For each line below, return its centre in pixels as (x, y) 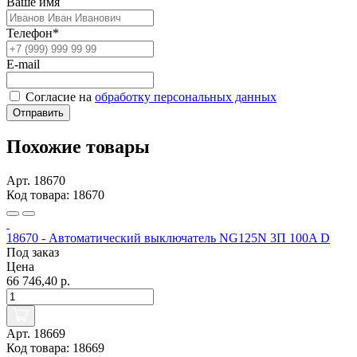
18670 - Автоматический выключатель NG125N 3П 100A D (168, 238)
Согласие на (59, 96)
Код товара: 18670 (55, 195)
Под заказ (33, 253)
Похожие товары (78, 147)
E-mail (23, 64)
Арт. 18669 (36, 334)
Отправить (38, 112)
